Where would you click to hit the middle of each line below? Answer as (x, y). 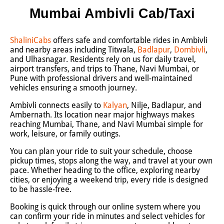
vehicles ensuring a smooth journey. (73, 88)
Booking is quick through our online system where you (105, 207)
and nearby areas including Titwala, (74, 50)
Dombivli (190, 50)
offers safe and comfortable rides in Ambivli (129, 40)
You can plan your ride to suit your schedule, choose (101, 151)
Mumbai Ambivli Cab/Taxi (112, 13)
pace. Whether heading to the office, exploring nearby (105, 170)
